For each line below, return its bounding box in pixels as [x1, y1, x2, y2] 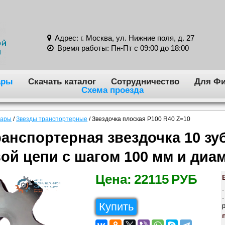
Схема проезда [81, 84, 144, 95]
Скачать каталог [28, 76, 96, 86]
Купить [98, 200, 134, 213]
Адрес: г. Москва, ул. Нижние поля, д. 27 [52, 34, 194, 43]
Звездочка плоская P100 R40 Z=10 [92, 116, 191, 123]
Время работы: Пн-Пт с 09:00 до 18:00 [55, 44, 189, 53]
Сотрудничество [110, 76, 179, 86]
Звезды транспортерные [16, 116, 88, 123]
